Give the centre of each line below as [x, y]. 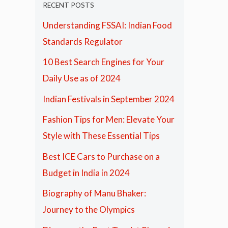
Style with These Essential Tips [101, 136]
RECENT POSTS [68, 5]
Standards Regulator [82, 41]
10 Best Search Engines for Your [103, 62]
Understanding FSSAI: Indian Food [107, 25]
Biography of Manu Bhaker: [94, 193]
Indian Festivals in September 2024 [108, 99]
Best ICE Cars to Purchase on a [101, 156]
